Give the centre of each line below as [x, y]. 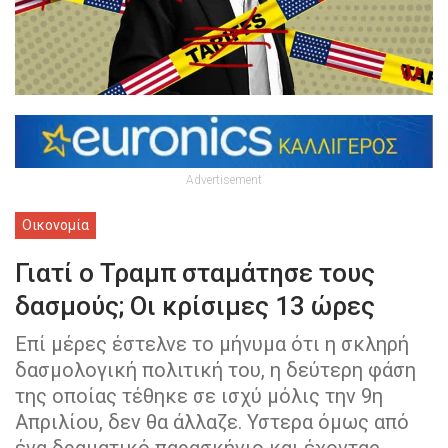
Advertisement [224, 179]
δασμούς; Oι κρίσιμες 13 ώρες [195, 305]
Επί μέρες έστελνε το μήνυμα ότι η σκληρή [212, 343]
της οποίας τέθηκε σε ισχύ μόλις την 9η [199, 395]
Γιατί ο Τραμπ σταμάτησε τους [195, 272]
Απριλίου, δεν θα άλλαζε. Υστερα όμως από [212, 421]
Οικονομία [55, 224]
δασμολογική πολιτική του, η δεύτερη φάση [215, 369]
